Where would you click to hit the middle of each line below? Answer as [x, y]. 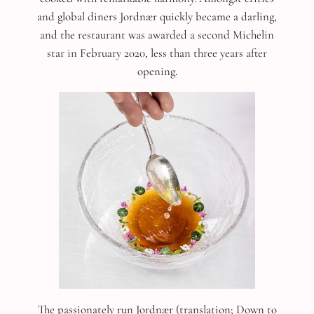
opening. [157, 71]
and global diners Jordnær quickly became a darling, [157, 16]
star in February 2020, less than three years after [157, 53]
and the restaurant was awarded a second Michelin [157, 34]
